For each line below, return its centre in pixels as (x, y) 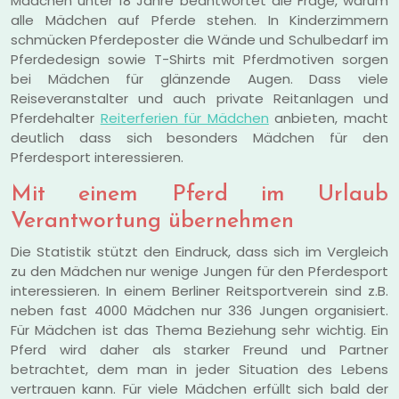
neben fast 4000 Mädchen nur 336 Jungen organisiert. (199, 310)
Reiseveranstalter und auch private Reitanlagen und (199, 98)
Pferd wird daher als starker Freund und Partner (199, 349)
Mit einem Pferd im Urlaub (199, 194)
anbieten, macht (329, 118)
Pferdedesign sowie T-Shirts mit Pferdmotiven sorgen (199, 59)
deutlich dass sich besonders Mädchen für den (199, 137)
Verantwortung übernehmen (152, 221)
